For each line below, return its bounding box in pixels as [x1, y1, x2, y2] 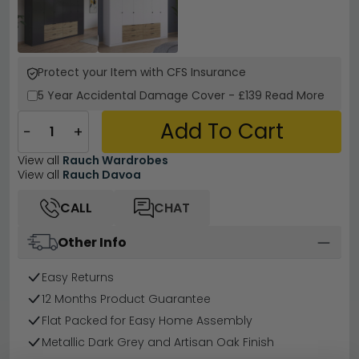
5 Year [38, 87, 76, 103]
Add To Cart [159, 117, 284, 146]
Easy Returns [42, 269, 114, 286]
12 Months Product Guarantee [42, 291, 211, 308]
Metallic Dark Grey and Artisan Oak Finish [42, 334, 274, 351]
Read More [265, 87, 325, 103]
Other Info [58, 233, 127, 252]
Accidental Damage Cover [76, 87, 228, 103]
